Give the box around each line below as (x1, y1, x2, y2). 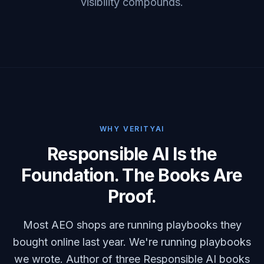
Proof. (107, 186, 157, 207)
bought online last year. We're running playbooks (13, 236, 251, 248)
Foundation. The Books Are (21, 164, 243, 186)
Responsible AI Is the (47, 143, 217, 164)
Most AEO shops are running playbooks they (22, 219, 242, 231)
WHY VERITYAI (99, 124, 165, 133)
